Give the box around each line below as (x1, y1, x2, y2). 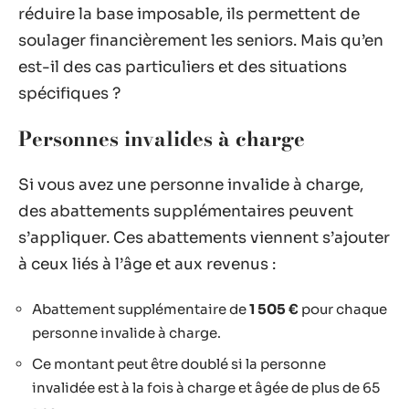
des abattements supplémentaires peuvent (18, 201, 353, 221)
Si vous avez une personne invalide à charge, (18, 174, 363, 194)
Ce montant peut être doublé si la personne (32, 354, 326, 372)
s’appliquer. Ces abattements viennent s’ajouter (18, 227, 390, 247)
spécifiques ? (18, 83, 121, 103)
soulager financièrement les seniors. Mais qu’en (18, 30, 383, 50)
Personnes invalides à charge (18, 123, 305, 154)
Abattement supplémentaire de (32, 300, 249, 318)
